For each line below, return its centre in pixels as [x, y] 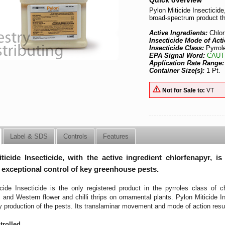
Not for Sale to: [184, 90]
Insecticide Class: [178, 48]
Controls [76, 136]
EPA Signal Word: [178, 55]
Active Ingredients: [180, 33]
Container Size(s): [177, 71]
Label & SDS [29, 136]
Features [116, 136]
